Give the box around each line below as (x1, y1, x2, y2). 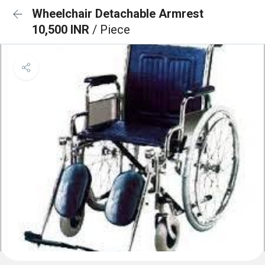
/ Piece (92, 22, 130, 37)
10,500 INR (32, 22, 92, 37)
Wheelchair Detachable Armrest (32, 7, 203, 21)
